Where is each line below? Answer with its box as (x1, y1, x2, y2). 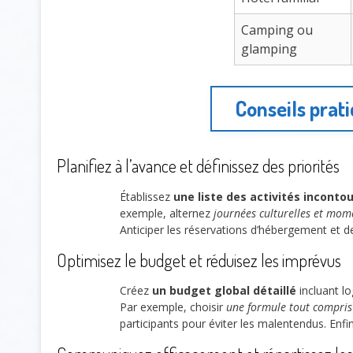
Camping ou (241, 20, 313, 39)
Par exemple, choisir (120, 299, 226, 315)
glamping (241, 39, 297, 58)
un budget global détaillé (152, 283, 296, 299)
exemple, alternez (120, 205, 214, 221)
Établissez (120, 188, 173, 204)
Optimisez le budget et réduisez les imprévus (57, 248, 341, 271)
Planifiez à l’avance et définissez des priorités (57, 154, 340, 177)
